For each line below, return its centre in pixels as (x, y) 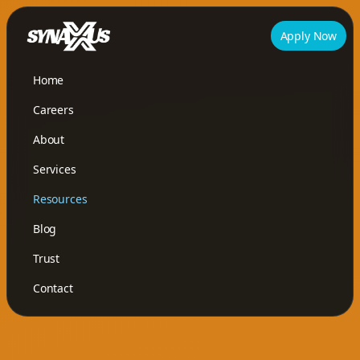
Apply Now (308, 36)
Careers (53, 109)
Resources (60, 198)
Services (55, 169)
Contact (53, 288)
